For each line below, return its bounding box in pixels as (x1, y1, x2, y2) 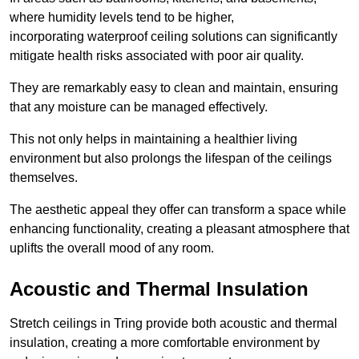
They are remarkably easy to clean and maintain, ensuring (10, 80, 338, 95)
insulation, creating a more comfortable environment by (10, 335, 320, 349)
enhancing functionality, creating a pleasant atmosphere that (10, 221, 349, 236)
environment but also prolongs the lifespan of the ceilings (10, 151, 332, 165)
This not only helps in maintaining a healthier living (10, 131, 297, 146)
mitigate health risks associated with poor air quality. (10, 48, 304, 63)
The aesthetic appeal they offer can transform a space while (10, 202, 346, 216)
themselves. (10, 170, 78, 184)
